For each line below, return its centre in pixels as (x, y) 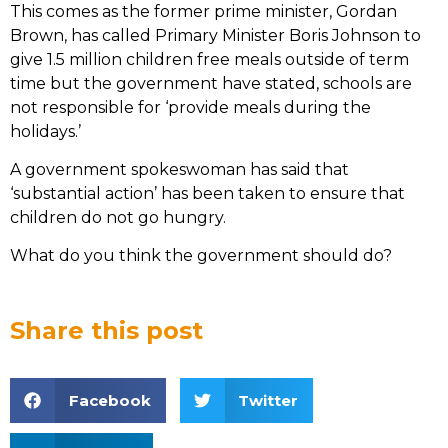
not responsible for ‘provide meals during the (190, 107)
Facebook (109, 400)
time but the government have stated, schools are (211, 83)
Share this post (106, 330)
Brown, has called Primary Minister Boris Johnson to (215, 35)
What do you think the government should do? (201, 256)
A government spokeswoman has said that (179, 169)
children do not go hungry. (118, 217)
